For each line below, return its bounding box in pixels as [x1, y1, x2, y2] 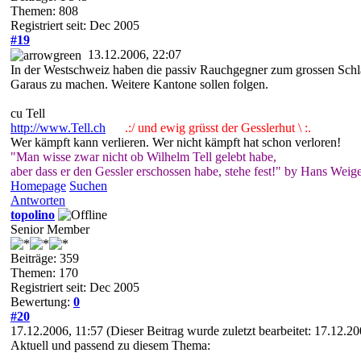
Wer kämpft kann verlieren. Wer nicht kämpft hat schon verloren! [10, 135, 341, 150]
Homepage [10, 179, 66, 193]
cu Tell [10, 106, 45, 121]
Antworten [10, 193, 65, 208]
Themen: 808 [10, 3, 78, 18]
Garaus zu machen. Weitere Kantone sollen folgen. [10, 77, 268, 92]
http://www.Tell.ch [10, 121, 106, 135]
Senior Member [10, 222, 89, 237]
